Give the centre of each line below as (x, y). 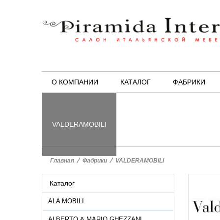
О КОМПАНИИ (75, 82)
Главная (62, 161)
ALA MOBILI (66, 201)
